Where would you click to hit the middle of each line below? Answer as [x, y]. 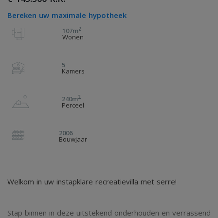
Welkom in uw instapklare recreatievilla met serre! [92, 182]
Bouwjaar [73, 139]
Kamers [73, 71]
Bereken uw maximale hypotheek [67, 15]
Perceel [73, 105]
